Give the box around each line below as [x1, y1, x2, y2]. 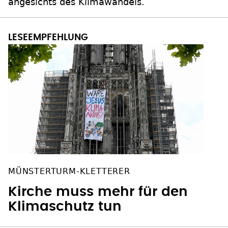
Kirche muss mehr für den [8, 185, 188, 199]
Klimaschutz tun [8, 200, 122, 214]
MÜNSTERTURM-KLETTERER [8, 166, 130, 177]
